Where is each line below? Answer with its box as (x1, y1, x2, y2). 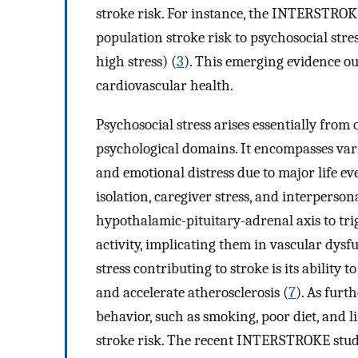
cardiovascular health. (96, 77, 233, 95)
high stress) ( (96, 53, 177, 71)
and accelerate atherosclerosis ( (96, 283, 288, 301)
